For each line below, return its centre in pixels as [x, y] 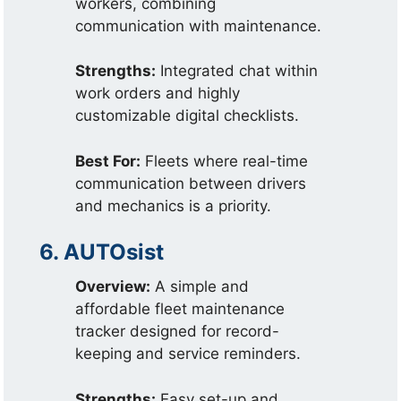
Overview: [113, 286]
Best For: [108, 161]
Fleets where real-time [225, 161]
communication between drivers [191, 183]
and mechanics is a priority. [174, 205]
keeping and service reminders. [188, 354]
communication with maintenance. [199, 26]
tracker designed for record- [178, 331]
